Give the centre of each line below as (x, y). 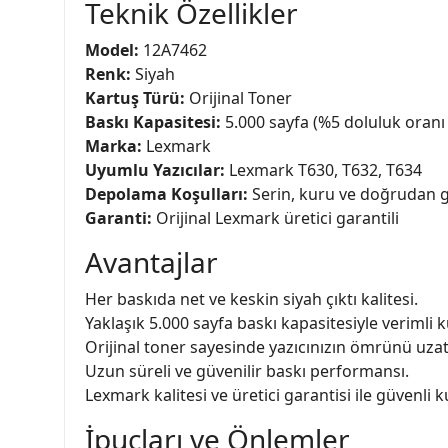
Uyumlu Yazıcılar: (155, 169)
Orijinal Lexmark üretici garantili (275, 217)
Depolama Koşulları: (166, 193)
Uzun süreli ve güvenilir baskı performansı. (247, 370)
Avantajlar (151, 261)
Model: (112, 49)
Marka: (113, 145)
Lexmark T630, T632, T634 (323, 169)
